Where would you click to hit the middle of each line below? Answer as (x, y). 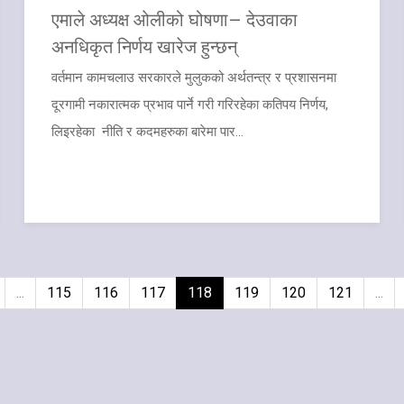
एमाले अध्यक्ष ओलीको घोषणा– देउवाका (175, 18)
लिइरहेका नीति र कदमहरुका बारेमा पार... (148, 131)
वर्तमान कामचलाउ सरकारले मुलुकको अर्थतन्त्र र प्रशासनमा (194, 77)
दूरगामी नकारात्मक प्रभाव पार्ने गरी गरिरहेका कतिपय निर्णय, (190, 104)
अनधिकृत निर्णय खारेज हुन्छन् (145, 46)
